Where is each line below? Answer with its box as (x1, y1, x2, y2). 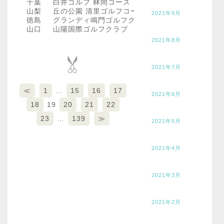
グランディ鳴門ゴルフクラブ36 (52, 15, 159, 24)
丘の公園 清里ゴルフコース (52, 6, 145, 15)
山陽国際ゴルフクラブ (52, 24, 128, 33)
